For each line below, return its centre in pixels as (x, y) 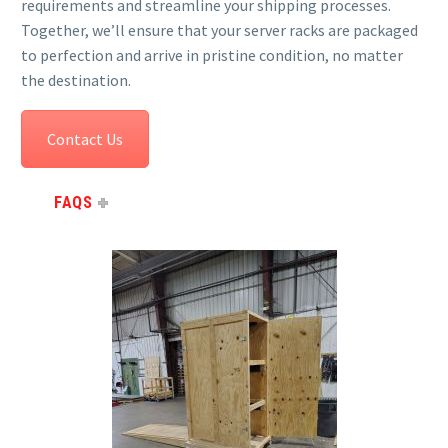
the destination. (76, 79)
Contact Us (85, 139)
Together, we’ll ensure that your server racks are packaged (219, 29)
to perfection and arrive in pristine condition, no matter (212, 54)
